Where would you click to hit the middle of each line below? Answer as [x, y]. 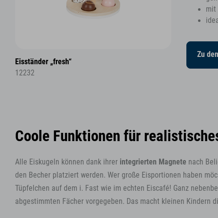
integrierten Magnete [153, 162]
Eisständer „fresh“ [43, 62]
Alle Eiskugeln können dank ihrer [67, 162]
